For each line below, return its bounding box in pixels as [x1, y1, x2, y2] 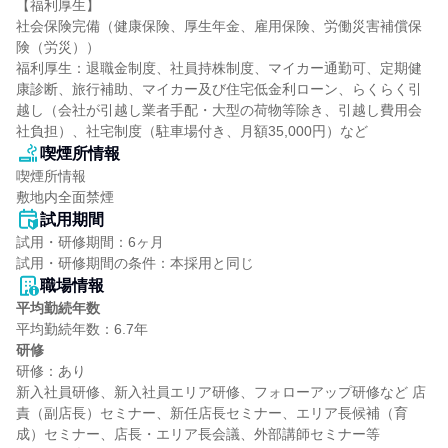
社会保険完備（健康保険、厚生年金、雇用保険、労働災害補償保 [16, 18, 422, 34]
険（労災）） [16, 39, 100, 55]
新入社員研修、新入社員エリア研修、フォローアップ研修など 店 [16, 384, 426, 400]
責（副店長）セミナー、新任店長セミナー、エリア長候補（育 [16, 405, 408, 421]
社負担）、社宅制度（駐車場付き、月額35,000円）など [16, 123, 368, 139]
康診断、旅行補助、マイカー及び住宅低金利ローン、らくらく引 [16, 81, 422, 97]
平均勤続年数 [16, 300, 100, 316]
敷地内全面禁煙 [16, 189, 114, 205]
